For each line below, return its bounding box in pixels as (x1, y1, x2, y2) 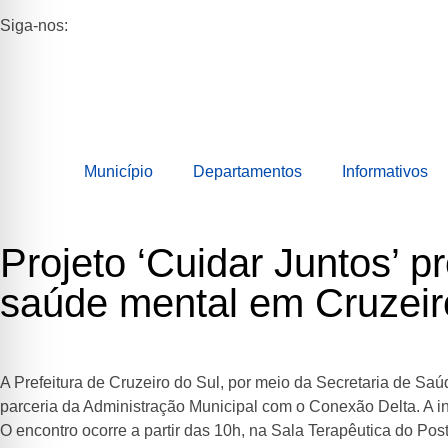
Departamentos (193, 162, 302, 180)
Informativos (342, 162, 428, 180)
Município (84, 162, 153, 180)
